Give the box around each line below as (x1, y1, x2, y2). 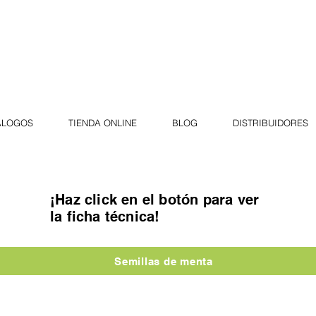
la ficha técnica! (50, 208, 160, 225)
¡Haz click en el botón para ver (50, 191, 260, 208)
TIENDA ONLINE (68, 117, 137, 128)
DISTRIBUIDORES (233, 117, 308, 128)
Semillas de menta (114, 255, 213, 267)
